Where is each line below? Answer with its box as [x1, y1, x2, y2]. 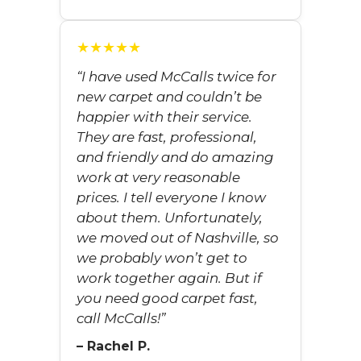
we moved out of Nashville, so [77, 230, 279, 246]
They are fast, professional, [77, 129, 257, 145]
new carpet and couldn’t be [77, 89, 262, 105]
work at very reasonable [77, 169, 240, 185]
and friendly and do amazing [77, 149, 274, 165]
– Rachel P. [77, 338, 150, 354]
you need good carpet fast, [77, 290, 258, 306]
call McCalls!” [77, 310, 165, 326]
